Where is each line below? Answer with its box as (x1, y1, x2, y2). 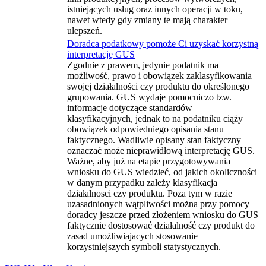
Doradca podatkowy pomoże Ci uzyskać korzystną (67, 39, 258, 49)
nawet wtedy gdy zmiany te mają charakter (67, 15, 227, 25)
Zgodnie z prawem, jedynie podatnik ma (67, 60, 218, 70)
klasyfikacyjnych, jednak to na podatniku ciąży (67, 113, 243, 123)
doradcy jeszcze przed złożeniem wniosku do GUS (67, 210, 258, 220)
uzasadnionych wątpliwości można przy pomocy (67, 199, 249, 209)
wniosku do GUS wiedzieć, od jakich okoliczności (67, 167, 257, 177)
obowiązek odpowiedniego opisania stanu (67, 124, 224, 134)
